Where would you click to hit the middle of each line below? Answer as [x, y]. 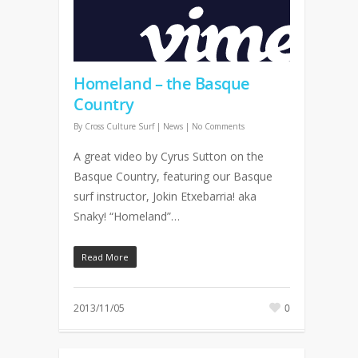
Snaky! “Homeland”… [127, 216]
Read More [105, 257]
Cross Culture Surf [119, 126]
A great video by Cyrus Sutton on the [169, 156]
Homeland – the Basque [162, 84]
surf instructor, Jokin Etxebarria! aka [165, 196]
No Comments [218, 126]
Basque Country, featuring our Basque [173, 176]
